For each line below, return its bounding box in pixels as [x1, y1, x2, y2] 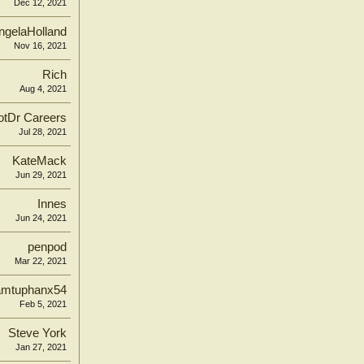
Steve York [8, 327, 67, 340]
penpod [28, 240, 67, 253]
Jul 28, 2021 [19, 127, 67, 136]
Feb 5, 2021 [19, 299, 67, 309]
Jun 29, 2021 [15, 170, 67, 180]
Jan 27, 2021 [15, 342, 67, 352]
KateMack [12, 154, 67, 167]
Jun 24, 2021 [15, 213, 67, 223]
